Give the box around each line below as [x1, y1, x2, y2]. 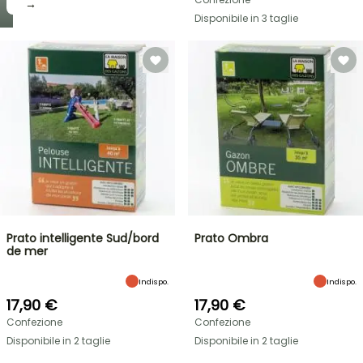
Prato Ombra [194, 230, 268, 246]
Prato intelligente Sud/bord [6, 230, 159, 246]
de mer [6, 243, 48, 259]
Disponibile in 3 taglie [194, 11, 298, 25]
